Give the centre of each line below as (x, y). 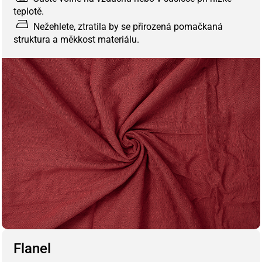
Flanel (32, 249)
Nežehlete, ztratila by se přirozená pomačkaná (127, 27)
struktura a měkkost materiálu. (76, 40)
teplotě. (29, 12)
